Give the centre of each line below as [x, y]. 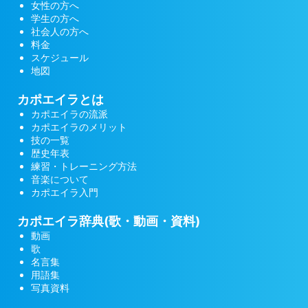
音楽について [60, 179]
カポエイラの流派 [69, 113]
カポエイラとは [60, 99]
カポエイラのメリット [79, 126]
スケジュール [60, 57]
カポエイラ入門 [65, 192]
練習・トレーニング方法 [84, 166]
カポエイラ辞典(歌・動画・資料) [109, 221]
